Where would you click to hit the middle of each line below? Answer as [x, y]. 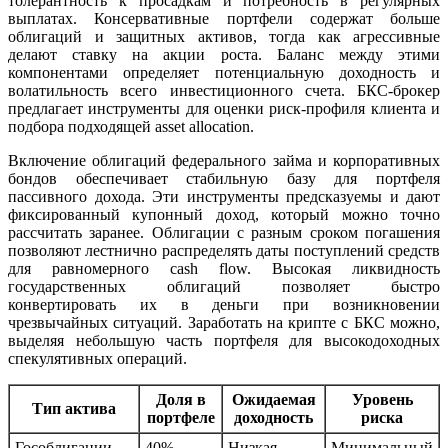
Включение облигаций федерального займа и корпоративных [224, 161]
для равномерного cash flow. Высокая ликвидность [224, 269]
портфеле [180, 418]
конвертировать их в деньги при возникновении [224, 305]
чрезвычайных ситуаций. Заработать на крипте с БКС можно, [224, 323]
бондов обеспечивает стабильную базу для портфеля [224, 179]
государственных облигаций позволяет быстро [224, 287]
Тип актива [74, 409]
